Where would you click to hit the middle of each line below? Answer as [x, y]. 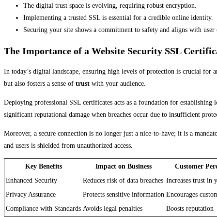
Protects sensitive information [124, 195]
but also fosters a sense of [40, 84]
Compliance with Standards [43, 209]
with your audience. [118, 84]
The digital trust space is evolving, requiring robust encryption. [110, 6]
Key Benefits [43, 167]
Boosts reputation [190, 209]
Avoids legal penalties [113, 209]
